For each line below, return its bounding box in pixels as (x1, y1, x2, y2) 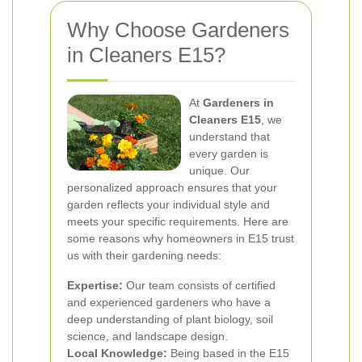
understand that (189, 130, 270, 143)
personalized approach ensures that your (67, 181, 277, 194)
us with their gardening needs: (67, 249, 221, 262)
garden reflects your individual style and (67, 198, 270, 211)
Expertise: (67, 279, 123, 292)
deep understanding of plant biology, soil (67, 313, 273, 326)
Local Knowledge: (67, 347, 167, 360)
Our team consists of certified (123, 279, 276, 292)
